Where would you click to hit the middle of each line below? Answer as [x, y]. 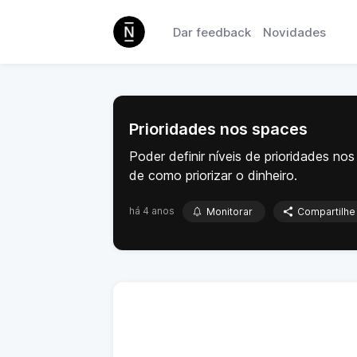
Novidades [294, 32]
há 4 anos [152, 211]
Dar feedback [212, 32]
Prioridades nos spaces [218, 129]
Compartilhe [326, 212]
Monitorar [229, 212]
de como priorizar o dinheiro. [213, 175]
